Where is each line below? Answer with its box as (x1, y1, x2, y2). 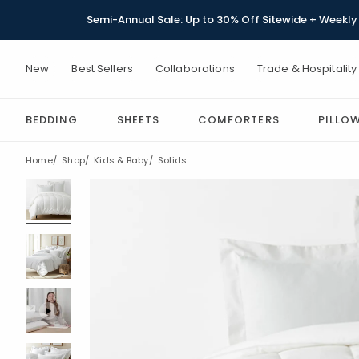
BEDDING (26, 112, 79, 127)
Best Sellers (71, 61, 133, 76)
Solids (157, 154, 188, 167)
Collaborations (155, 61, 235, 76)
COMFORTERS (198, 112, 280, 127)
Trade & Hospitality (256, 61, 357, 76)
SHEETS (116, 112, 159, 127)
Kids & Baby (94, 154, 149, 167)
